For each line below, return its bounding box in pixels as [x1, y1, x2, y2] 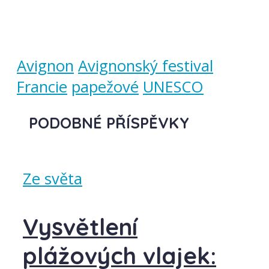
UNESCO [143, 76, 204, 97]
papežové [71, 76, 139, 97]
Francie [17, 76, 67, 97]
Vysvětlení [23, 212, 138, 241]
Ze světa [23, 168, 82, 190]
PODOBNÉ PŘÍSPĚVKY [29, 112, 189, 132]
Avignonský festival [78, 55, 213, 76]
